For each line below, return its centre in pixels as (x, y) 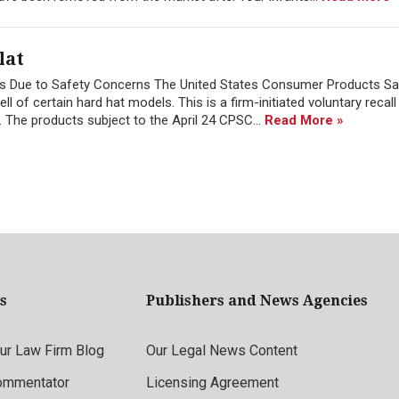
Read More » (304, 120)
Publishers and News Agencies (256, 301)
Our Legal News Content (221, 350)
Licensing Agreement (212, 383)
